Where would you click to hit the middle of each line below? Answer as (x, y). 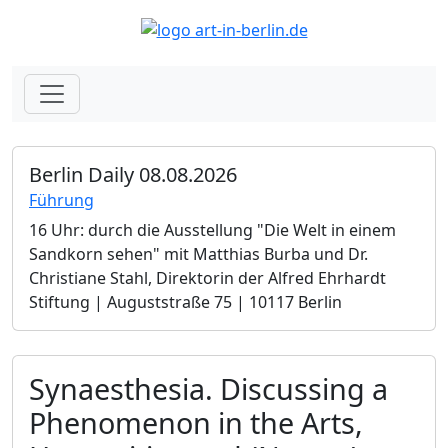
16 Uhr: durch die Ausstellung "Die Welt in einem (212, 229)
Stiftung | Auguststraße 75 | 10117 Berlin (185, 301)
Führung (61, 199)
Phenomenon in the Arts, (196, 422)
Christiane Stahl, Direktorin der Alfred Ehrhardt (207, 277)
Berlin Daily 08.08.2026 (133, 174)
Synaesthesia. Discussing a (208, 388)
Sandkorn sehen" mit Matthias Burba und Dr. (198, 253)
